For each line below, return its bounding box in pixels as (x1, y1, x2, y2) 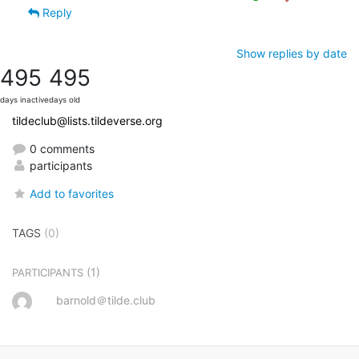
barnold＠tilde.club (56, 292, 155, 307)
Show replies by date (236, 46, 347, 60)
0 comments (26, 141, 95, 155)
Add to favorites (30, 186, 115, 200)
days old (49, 95, 80, 104)
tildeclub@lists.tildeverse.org (12, 113, 163, 127)
